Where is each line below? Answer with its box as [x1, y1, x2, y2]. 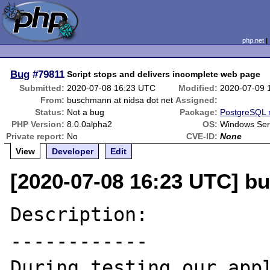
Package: [180, 107, 218, 117]
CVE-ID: [186, 131, 218, 141]
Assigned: [175, 95, 218, 105]
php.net [242, 37, 264, 44]
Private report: [6, 131, 65, 141]
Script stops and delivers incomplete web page [67, 69, 261, 79]
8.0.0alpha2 [67, 119, 113, 129]
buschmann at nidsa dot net [67, 95, 174, 105]
